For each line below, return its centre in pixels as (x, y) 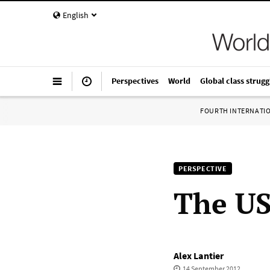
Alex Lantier (199, 256)
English (76, 15)
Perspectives (135, 81)
